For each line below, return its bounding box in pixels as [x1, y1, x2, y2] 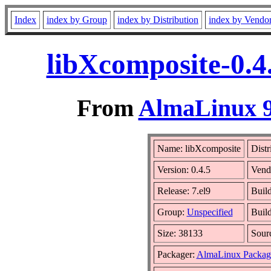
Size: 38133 [157, 227, 203, 238]
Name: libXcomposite [157, 143, 241, 154]
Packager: [157, 249, 197, 260]
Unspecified [186, 206, 233, 217]
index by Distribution [117, 15, 198, 25]
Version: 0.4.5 [157, 164, 211, 175]
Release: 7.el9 [157, 185, 211, 196]
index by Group [47, 15, 107, 25]
